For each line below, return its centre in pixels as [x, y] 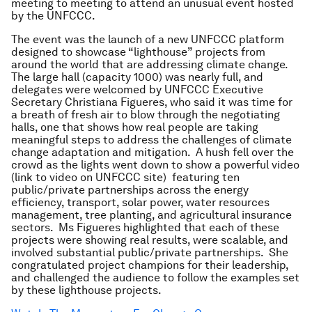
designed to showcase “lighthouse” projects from [138, 52]
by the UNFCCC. [53, 16]
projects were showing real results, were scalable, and [150, 240]
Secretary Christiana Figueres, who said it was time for [152, 102]
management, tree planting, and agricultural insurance [151, 215]
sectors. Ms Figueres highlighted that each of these [145, 227]
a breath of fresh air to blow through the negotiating [146, 115]
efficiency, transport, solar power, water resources [140, 202]
